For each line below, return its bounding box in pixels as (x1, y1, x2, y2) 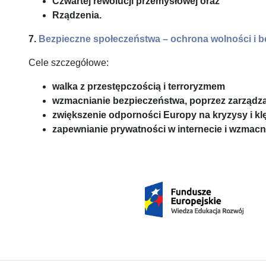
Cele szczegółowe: (28, 58, 109, 68)
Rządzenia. (52, 10, 102, 20)
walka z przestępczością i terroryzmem (52, 81, 225, 91)
